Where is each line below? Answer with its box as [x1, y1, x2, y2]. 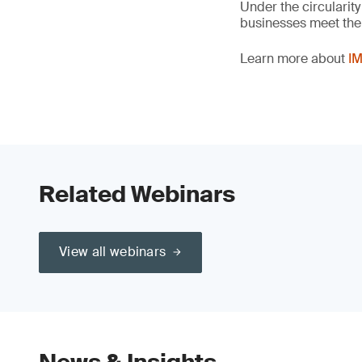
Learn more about [240, 50, 348, 67]
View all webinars [59, 243, 166, 260]
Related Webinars [39, 179, 235, 209]
